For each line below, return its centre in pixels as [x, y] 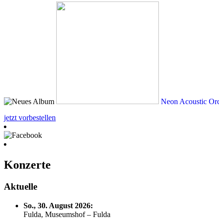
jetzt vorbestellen [30, 118]
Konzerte [27, 165]
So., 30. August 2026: [58, 206]
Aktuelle [21, 187]
